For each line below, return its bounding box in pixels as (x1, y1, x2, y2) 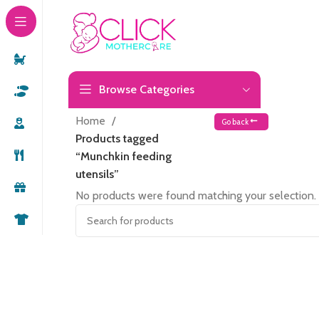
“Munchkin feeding (75, 150, 172, 163)
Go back (221, 117, 250, 127)
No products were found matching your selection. (75, 189, 316, 202)
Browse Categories (99, 83, 194, 96)
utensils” (75, 167, 119, 181)
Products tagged (75, 132, 159, 145)
